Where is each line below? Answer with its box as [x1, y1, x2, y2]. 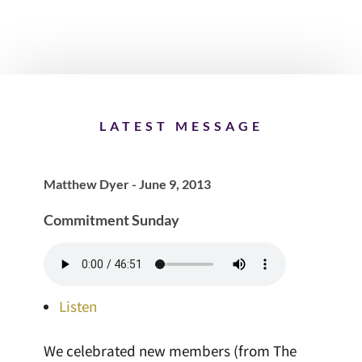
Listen [58, 297, 97, 317]
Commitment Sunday [43, 211, 179, 229]
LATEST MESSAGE [99, 118, 263, 134]
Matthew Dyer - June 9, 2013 [43, 176, 211, 192]
